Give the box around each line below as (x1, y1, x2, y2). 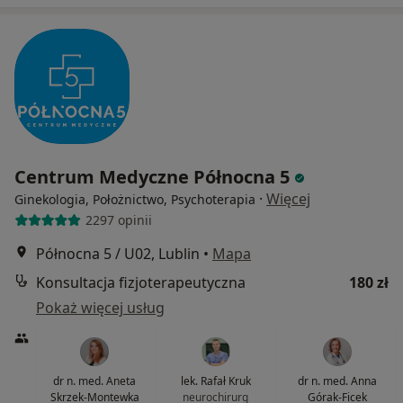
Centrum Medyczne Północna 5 (14, 164, 294, 189)
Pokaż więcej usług (36, 297, 165, 318)
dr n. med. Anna (297, 372, 377, 389)
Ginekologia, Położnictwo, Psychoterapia (14, 190, 255, 208)
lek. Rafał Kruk (180, 372, 251, 389)
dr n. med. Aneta (53, 372, 137, 389)
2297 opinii (85, 211, 152, 229)
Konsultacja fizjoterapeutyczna (36, 272, 246, 292)
